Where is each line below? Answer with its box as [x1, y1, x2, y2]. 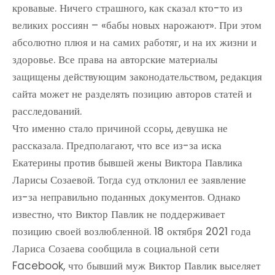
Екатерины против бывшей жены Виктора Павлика [12, 155, 242, 170]
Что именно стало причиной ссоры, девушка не [12, 121, 228, 136]
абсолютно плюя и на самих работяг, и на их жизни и [12, 35, 257, 50]
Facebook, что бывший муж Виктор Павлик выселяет [12, 258, 260, 273]
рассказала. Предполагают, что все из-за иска [12, 138, 222, 153]
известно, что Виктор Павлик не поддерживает [12, 207, 225, 222]
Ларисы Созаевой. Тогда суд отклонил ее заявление [12, 172, 246, 187]
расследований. [12, 104, 82, 118]
